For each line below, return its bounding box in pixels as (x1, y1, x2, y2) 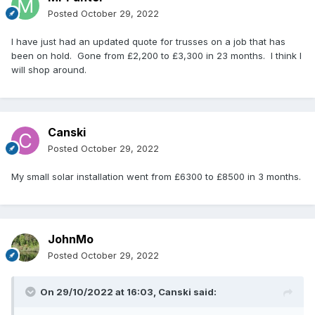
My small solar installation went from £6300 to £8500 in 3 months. (11, 171, 301, 183)
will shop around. (11, 64, 86, 76)
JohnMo (48, 232, 94, 247)
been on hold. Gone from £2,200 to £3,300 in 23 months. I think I (11, 50, 302, 62)
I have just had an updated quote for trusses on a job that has (11, 36, 285, 48)
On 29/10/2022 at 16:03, (40, 286, 158, 298)
